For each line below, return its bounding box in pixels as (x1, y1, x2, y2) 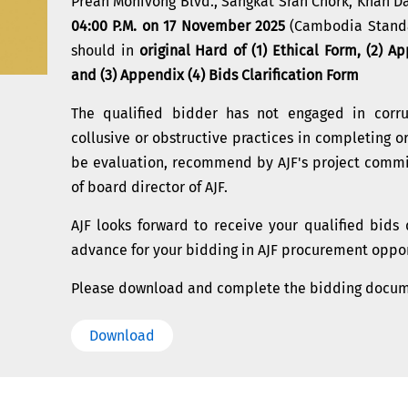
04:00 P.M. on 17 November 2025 (70, 17, 285, 35)
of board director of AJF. (70, 178, 228, 196)
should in (70, 42, 139, 59)
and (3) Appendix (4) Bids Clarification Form (70, 66, 359, 84)
